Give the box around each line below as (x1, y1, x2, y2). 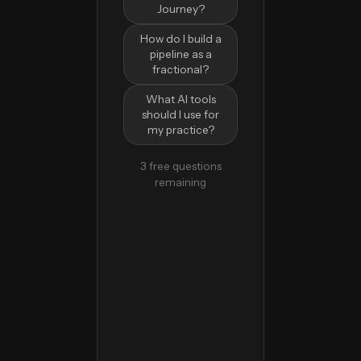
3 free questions (139, 159, 222, 172)
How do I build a (139, 31, 222, 45)
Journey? (156, 2, 205, 15)
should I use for (142, 107, 219, 121)
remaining (155, 175, 206, 189)
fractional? (152, 62, 209, 76)
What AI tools (145, 92, 216, 106)
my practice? (147, 122, 214, 136)
